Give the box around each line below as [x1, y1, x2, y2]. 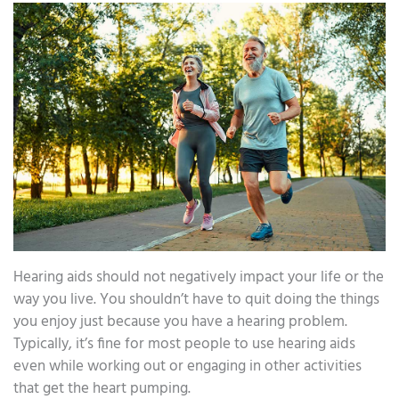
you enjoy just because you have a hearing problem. [13, 309, 347, 334]
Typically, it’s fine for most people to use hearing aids [13, 331, 355, 356]
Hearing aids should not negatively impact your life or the [13, 265, 384, 289]
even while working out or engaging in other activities [13, 354, 362, 379]
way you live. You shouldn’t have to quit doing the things [13, 287, 379, 312]
